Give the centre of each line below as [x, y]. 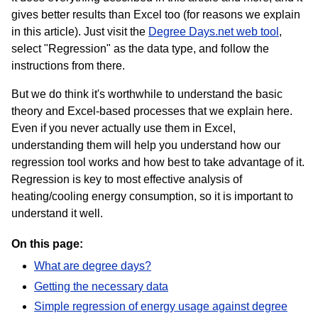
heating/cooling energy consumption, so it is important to [152, 196]
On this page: [47, 244]
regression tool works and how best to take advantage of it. [158, 162]
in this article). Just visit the [80, 31]
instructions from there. [68, 65]
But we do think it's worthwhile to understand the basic [147, 94]
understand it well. [57, 213]
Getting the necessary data [101, 286]
